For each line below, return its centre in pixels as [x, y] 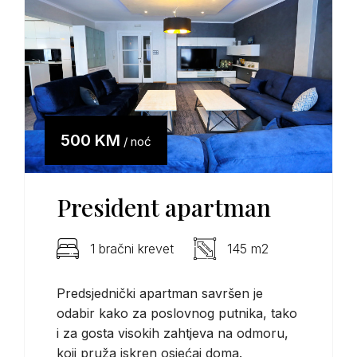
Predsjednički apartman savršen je [160, 293]
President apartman [164, 207]
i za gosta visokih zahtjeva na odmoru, [173, 333]
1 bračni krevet [132, 248]
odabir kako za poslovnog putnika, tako [177, 313]
